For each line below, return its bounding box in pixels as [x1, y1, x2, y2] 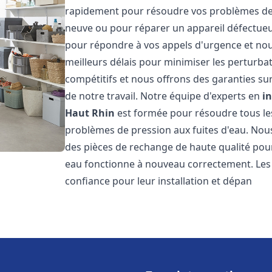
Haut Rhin [65, 106, 115, 120]
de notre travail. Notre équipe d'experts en [65, 89, 263, 103]
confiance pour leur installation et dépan [65, 174, 253, 188]
